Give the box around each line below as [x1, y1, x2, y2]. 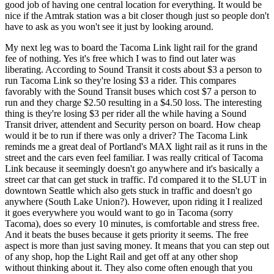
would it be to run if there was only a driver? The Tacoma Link [5, 130, 248, 141]
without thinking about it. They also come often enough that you [5, 262, 253, 273]
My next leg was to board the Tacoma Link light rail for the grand [5, 42, 257, 53]
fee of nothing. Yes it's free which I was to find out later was [5, 53, 235, 64]
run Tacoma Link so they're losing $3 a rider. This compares [5, 75, 236, 86]
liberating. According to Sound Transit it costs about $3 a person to [5, 64, 262, 75]
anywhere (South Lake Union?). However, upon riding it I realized [5, 196, 262, 207]
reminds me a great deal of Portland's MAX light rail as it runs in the [5, 141, 267, 152]
